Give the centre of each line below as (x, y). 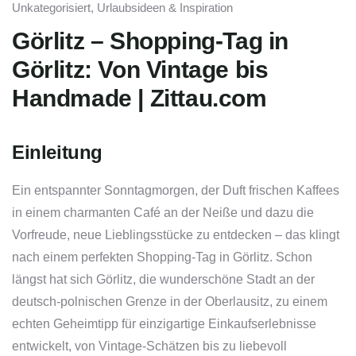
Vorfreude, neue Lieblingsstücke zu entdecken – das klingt (176, 235)
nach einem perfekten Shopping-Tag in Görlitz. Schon (162, 257)
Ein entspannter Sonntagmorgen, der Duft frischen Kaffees (176, 191)
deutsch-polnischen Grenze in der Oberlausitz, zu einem (170, 302)
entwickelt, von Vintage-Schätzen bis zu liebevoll (149, 346)
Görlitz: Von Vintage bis (140, 70)
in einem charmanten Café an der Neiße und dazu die (163, 213)
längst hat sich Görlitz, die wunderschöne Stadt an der (163, 280)
